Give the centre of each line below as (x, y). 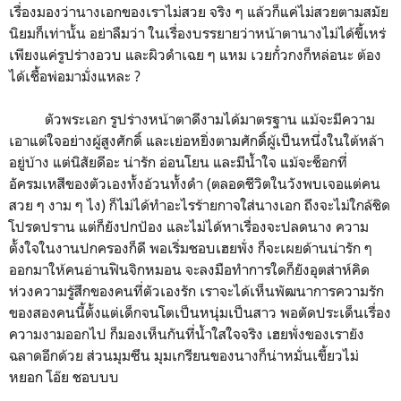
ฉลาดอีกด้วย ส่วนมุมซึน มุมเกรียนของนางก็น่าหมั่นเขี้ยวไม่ (184, 355)
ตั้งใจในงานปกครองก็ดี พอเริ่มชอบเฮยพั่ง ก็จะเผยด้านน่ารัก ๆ (191, 247)
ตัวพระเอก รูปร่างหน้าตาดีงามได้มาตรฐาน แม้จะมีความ (192, 119)
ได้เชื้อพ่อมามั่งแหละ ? (75, 76)
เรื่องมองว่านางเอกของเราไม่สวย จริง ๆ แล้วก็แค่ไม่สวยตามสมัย (199, 11)
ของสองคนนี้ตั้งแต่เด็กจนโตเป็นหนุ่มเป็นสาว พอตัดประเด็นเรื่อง (200, 312)
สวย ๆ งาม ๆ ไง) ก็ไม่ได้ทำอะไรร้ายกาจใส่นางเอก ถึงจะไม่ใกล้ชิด (200, 205)
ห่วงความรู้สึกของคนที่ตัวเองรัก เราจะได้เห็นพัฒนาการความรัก (196, 290)
